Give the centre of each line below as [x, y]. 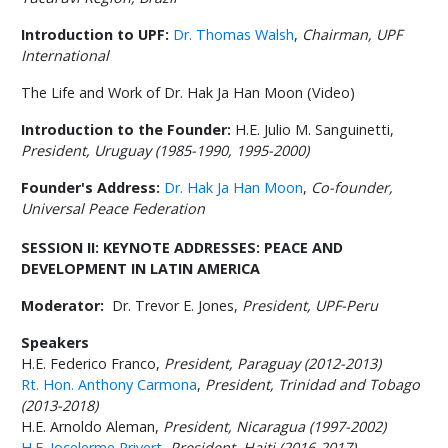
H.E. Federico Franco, [91, 364]
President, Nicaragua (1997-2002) [275, 427]
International [65, 56]
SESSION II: [62, 248]
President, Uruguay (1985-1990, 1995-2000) [165, 151]
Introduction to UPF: [95, 35]
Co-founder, [352, 188]
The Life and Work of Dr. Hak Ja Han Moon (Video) [188, 93]
